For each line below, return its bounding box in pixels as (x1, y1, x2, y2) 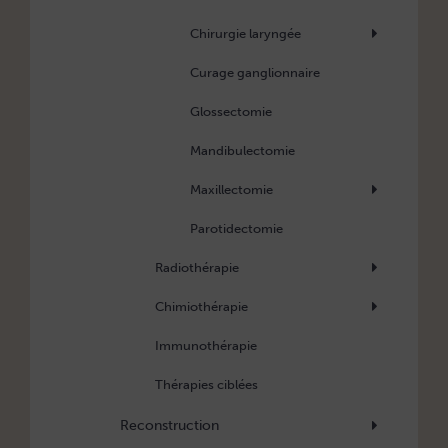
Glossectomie (190, 104, 272, 120)
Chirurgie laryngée (190, 26, 301, 42)
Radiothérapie (155, 260, 239, 276)
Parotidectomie (190, 221, 283, 237)
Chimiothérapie (155, 299, 248, 315)
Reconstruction (120, 417, 219, 435)
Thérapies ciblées (155, 377, 258, 393)
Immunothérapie (155, 338, 257, 354)
